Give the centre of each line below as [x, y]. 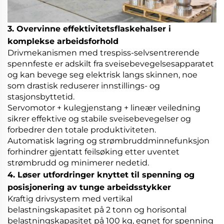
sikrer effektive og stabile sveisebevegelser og [99, 118]
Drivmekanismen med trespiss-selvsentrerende [103, 52]
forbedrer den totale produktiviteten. [82, 129]
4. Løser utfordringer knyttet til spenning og [101, 174]
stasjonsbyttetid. [41, 96]
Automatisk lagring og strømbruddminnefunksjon [108, 140]
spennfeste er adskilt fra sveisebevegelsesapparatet [111, 63]
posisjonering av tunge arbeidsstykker [89, 187]
